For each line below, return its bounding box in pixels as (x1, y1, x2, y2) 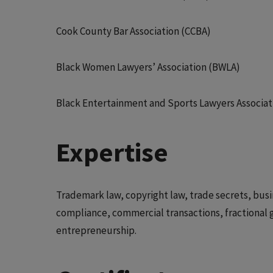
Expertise (56, 135, 168, 169)
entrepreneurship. (56, 223, 136, 237)
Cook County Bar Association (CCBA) (56, 24, 211, 38)
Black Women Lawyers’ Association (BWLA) (56, 60, 240, 74)
